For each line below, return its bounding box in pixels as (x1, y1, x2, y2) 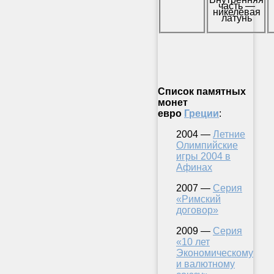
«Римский (176, 193, 221, 204)
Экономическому (176, 247, 253, 258)
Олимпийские (176, 139, 238, 150)
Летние (213, 128, 245, 139)
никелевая (212, 6, 261, 17)
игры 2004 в (176, 150, 231, 161)
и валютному (176, 258, 235, 269)
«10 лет (176, 236, 210, 247)
